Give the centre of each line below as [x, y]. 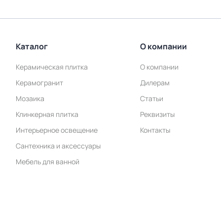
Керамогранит [39, 83]
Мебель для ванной [48, 162]
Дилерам [155, 83]
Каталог [32, 46]
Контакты [155, 130]
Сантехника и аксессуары [58, 146]
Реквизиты [157, 114]
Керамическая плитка [52, 67]
